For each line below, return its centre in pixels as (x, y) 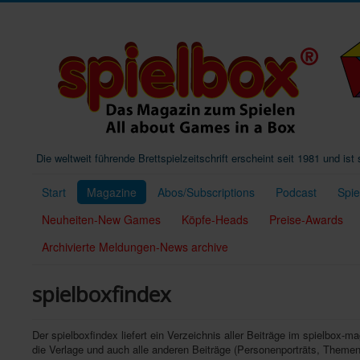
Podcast (296, 192)
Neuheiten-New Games (101, 219)
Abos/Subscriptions (206, 192)
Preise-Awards (306, 219)
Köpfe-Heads (215, 219)
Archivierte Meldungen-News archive (135, 247)
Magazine (112, 192)
